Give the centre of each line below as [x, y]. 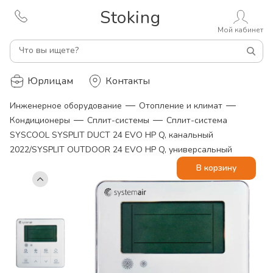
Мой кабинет [240, 30]
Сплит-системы [118, 120]
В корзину [216, 168]
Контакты [128, 81]
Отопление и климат [181, 106]
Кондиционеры [40, 120]
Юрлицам [50, 81]
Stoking [130, 18]
